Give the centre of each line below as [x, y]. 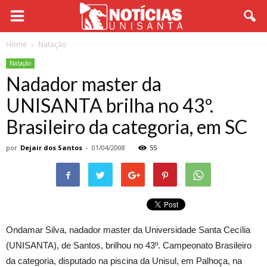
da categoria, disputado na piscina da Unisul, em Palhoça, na [124, 261]
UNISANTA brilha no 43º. [110, 105]
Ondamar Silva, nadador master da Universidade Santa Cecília [128, 230]
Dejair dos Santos [51, 148]
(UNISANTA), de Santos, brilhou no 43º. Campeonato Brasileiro [129, 245]
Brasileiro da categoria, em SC [127, 127]
